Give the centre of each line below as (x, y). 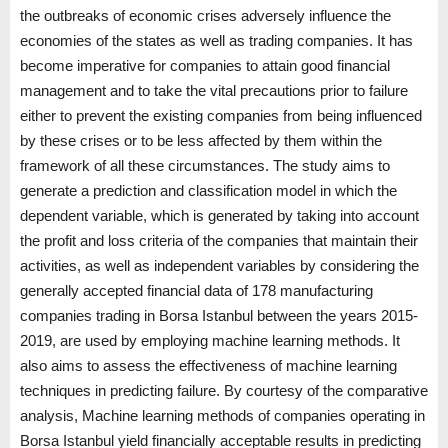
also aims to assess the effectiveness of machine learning (208, 366)
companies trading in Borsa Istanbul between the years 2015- (219, 316)
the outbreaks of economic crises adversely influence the (205, 16)
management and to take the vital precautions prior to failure (214, 91)
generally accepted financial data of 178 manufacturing (196, 291)
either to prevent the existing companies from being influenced (221, 116)
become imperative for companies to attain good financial (205, 66)
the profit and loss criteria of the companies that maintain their (219, 241)
